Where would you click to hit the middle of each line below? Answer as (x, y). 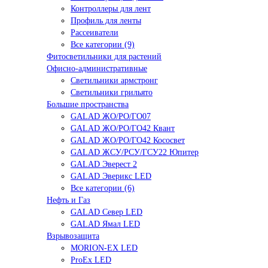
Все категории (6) (103, 188)
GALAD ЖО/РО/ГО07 (111, 117)
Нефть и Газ (68, 200)
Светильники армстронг (114, 81)
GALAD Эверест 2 (104, 165)
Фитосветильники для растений (104, 57)
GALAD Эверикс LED (111, 176)
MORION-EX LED (104, 248)
